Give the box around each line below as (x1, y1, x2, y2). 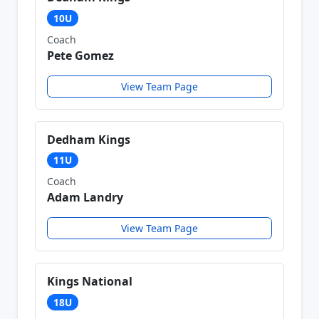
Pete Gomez (47, 47, 114, 63)
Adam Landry (47, 189, 123, 206)
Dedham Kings (47, 131, 130, 147)
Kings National (47, 273, 132, 290)
